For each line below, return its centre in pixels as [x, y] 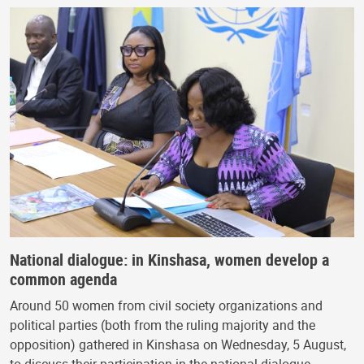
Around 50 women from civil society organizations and [166, 305]
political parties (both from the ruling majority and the [162, 325]
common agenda [63, 279]
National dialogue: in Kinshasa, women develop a [169, 259]
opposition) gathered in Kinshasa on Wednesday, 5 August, [178, 344]
